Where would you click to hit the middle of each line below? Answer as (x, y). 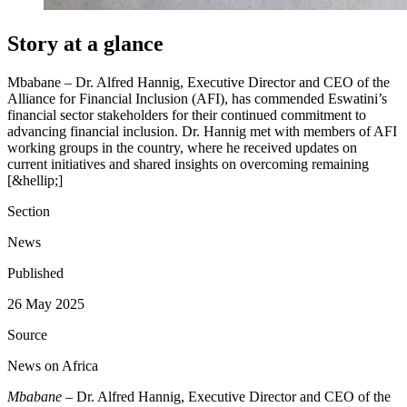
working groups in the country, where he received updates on (182, 147)
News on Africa (53, 365)
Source (27, 334)
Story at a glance (85, 43)
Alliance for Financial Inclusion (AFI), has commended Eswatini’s (197, 98)
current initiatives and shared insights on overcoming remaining (188, 164)
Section (29, 211)
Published (35, 273)
